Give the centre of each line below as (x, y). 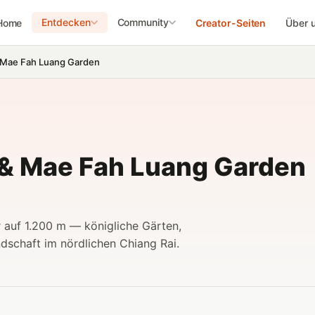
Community (143, 22)
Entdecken (66, 22)
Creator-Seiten (231, 22)
